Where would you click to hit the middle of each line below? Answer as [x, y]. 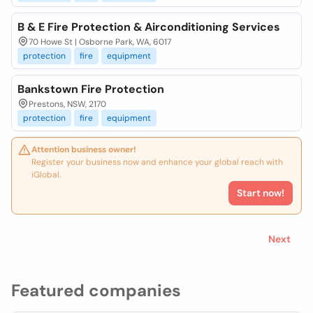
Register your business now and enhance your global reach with [157, 162]
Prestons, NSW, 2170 [67, 104]
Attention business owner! [84, 150]
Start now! [261, 193]
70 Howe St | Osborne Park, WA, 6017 [100, 42]
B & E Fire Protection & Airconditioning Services [149, 27]
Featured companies [96, 290]
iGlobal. [46, 175]
